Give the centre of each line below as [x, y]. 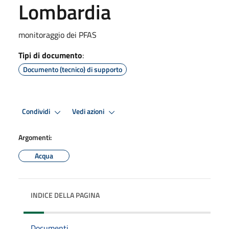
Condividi [37, 112]
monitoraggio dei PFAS [58, 35]
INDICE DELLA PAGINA [65, 195]
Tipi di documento [50, 55]
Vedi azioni [89, 112]
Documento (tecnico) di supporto [73, 69]
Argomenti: [35, 137]
